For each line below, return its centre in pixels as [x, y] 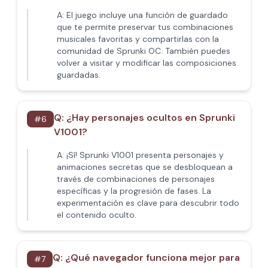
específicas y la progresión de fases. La [134, 191]
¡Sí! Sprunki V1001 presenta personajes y [145, 155]
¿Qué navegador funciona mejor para [153, 258]
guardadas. [79, 75]
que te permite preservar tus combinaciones [145, 27]
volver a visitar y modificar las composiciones [147, 63]
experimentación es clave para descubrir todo [148, 203]
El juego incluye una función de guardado [147, 15]
